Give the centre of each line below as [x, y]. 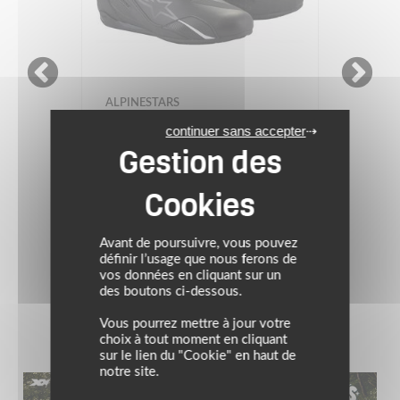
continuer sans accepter [236, 131]
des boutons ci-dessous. [171, 292]
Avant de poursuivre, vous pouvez [199, 243]
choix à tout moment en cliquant [193, 340]
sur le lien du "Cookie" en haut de [198, 356]
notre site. [129, 372]
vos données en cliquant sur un [190, 275]
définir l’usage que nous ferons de [198, 259]
